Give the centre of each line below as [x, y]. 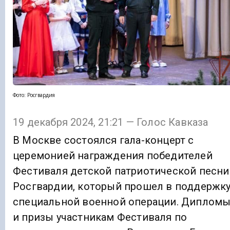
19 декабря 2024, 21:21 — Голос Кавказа [111, 122]
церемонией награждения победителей [113, 155]
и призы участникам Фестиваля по [100, 217]
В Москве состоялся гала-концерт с [103, 140]
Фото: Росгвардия [34, 95]
